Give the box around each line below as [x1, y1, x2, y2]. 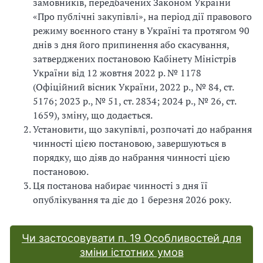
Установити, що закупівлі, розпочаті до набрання [33, 122, 252, 136]
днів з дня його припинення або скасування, [33, 38, 229, 51]
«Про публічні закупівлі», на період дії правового [33, 9, 252, 23]
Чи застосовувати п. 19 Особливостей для [22, 231, 241, 244]
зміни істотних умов [79, 245, 184, 258]
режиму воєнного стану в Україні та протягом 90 [33, 23, 249, 37]
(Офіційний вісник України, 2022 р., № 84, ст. [33, 80, 234, 93]
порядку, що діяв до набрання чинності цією [33, 150, 230, 164]
